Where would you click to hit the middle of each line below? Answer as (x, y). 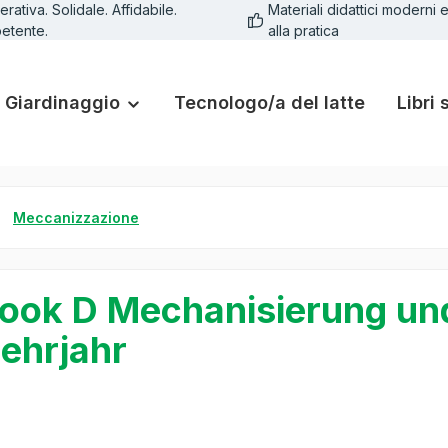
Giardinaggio (63, 103)
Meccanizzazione (76, 218)
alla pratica (303, 30)
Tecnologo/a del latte (269, 103)
